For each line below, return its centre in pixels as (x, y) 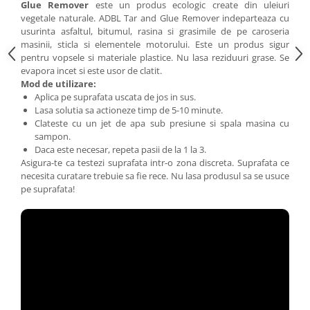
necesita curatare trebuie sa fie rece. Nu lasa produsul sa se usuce (155, 176)
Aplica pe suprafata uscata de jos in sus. (115, 97)
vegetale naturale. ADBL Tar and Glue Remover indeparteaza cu (155, 18)
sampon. (53, 137)
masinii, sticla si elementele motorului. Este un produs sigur (155, 45)
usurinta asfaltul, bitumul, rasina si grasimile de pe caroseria (155, 31)
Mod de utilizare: (58, 84)
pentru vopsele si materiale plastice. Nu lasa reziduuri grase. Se (155, 58)
